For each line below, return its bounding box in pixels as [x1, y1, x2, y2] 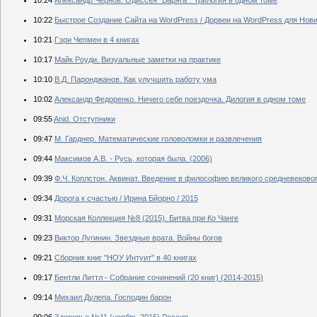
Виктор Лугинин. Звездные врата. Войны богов [54, 233, 222, 242]
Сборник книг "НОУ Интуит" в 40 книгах [54, 253, 197, 262]
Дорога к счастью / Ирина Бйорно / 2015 [54, 193, 198, 202]
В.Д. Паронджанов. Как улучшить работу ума [54, 74, 217, 83]
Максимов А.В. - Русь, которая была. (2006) [54, 154, 212, 163]
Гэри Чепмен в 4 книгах [54, 35, 139, 44]
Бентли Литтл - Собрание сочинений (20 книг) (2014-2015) [54, 272, 263, 282]
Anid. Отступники [54, 114, 115, 123]
